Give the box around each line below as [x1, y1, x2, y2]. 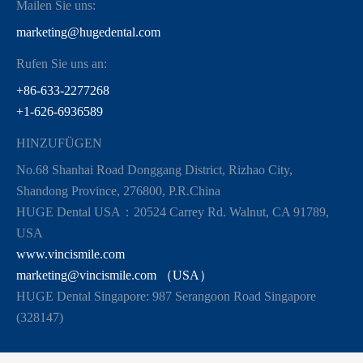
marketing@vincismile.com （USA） [16, 267, 212, 282]
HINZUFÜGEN [16, 135, 102, 150]
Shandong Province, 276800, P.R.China [16, 183, 220, 198]
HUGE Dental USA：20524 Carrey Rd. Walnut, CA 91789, [16, 204, 329, 219]
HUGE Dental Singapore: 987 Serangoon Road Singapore [16, 288, 316, 303]
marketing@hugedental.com [16, 24, 160, 39]
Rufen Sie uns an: [16, 56, 107, 70]
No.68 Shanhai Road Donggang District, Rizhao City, [16, 162, 293, 177]
